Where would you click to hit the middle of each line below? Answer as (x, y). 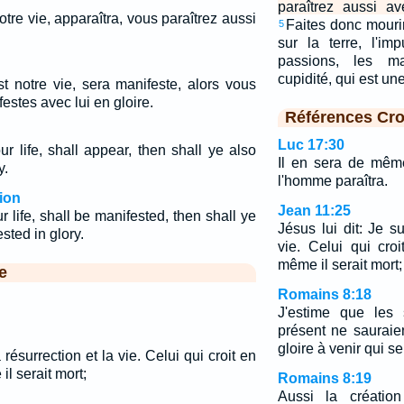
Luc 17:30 (311, 145)
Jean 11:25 (314, 211)
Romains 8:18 (324, 294)
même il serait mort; (340, 265)
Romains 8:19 (324, 378)
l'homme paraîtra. (332, 181)
